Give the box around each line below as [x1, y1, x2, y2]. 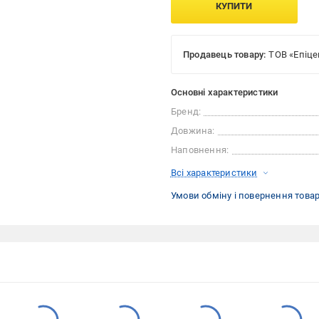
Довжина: [170, 125, 215, 137]
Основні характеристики [170, 87, 278, 98]
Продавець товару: [182, 49, 266, 61]
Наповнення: [170, 145, 229, 156]
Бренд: [170, 106, 202, 117]
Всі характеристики [170, 167, 258, 179]
